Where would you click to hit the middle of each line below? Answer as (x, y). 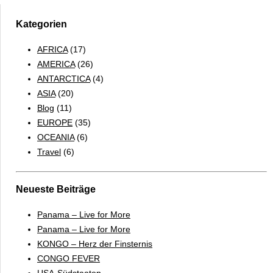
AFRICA (52, 49)
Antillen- (97, 9)
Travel (49, 151)
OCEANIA (56, 137)
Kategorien (41, 24)
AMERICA (56, 64)
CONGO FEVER (69, 258)
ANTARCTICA (64, 78)
